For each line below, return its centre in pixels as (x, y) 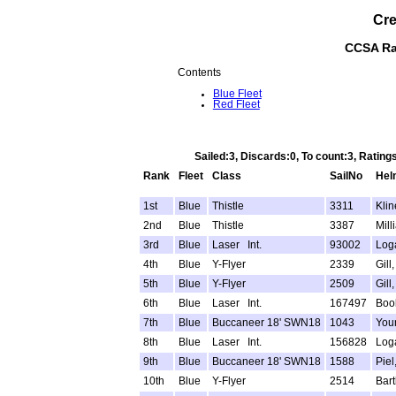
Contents (199, 72)
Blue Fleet (237, 93)
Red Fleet (236, 104)
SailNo (346, 176)
